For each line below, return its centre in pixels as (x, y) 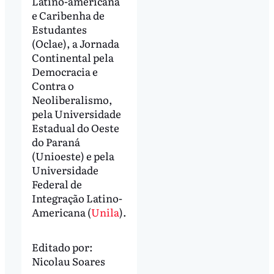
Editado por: (62, 247)
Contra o (53, 86)
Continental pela (72, 57)
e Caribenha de (68, 15)
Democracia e (65, 72)
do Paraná (56, 142)
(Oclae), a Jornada (75, 43)
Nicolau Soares (68, 261)
